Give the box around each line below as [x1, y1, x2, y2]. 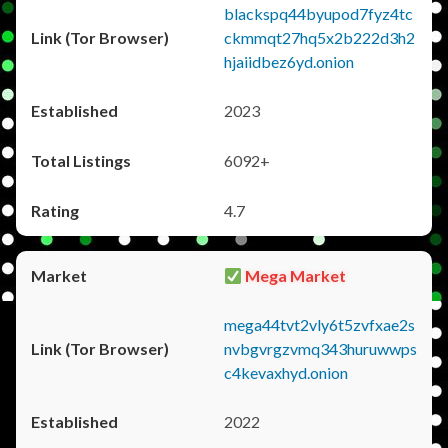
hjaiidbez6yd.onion [224, 52, 354, 71]
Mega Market [242, 266, 347, 285]
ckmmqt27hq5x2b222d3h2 [224, 28, 415, 47]
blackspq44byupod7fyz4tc [224, 4, 413, 23]
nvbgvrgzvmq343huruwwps [224, 339, 417, 358]
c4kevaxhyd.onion [224, 363, 348, 382]
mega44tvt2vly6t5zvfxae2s [224, 315, 415, 334]
